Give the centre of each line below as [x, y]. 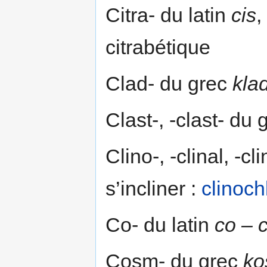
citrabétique [158, 47]
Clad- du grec [169, 83]
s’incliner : [153, 188]
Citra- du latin [168, 15]
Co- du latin [160, 224]
